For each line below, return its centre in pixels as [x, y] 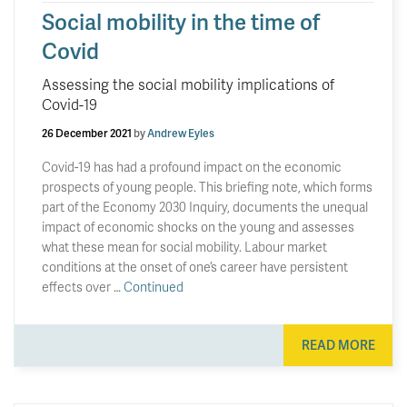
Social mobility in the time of [181, 21]
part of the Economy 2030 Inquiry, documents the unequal [205, 206]
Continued [154, 286]
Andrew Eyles [181, 133]
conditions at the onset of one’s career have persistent [195, 266]
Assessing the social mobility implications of [188, 84]
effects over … [83, 286]
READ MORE [338, 345]
